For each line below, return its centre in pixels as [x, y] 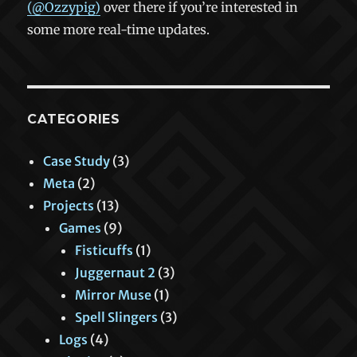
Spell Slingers [117, 317]
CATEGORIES [74, 119]
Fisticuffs [104, 250]
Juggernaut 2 [116, 272]
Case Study [77, 161]
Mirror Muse [114, 294]
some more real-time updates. [119, 29]
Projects [69, 205]
